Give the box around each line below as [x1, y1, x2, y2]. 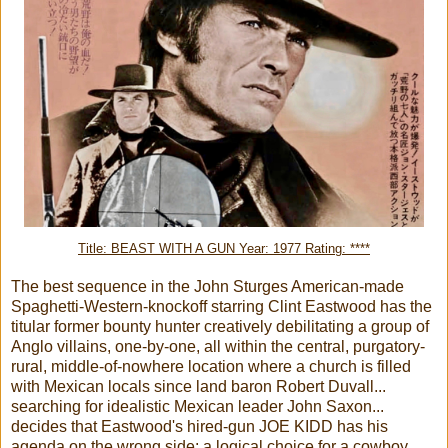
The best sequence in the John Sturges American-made [11, 277, 404, 295]
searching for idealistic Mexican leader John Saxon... [11, 397, 384, 415]
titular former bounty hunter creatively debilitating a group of [11, 317, 429, 335]
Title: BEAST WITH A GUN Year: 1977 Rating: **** [78, 241, 370, 256]
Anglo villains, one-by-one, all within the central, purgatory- [11, 337, 425, 355]
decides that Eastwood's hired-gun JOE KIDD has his [11, 417, 388, 435]
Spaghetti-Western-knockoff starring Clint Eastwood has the [11, 297, 432, 315]
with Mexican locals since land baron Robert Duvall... [11, 377, 386, 395]
